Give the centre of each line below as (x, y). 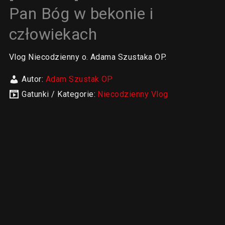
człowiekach (53, 34)
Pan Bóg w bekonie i (81, 14)
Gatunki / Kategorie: (60, 94)
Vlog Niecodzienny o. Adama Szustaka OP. (88, 57)
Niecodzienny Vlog (133, 94)
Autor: (34, 79)
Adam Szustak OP (79, 79)
